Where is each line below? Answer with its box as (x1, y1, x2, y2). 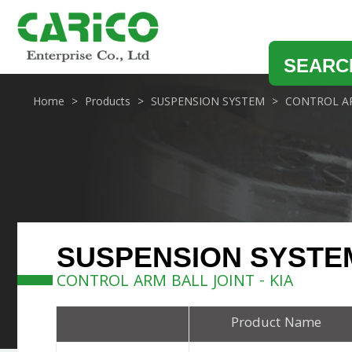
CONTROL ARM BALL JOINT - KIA (57, 269, 293, 296)
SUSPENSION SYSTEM (151, 93, 265, 112)
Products (85, 93, 130, 112)
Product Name (230, 312, 321, 335)
